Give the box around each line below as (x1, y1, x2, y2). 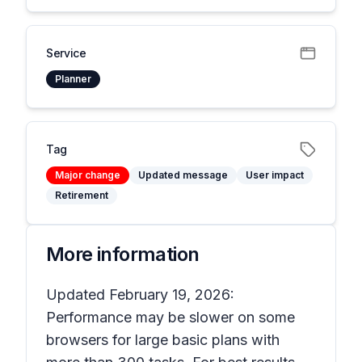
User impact (246, 169, 304, 181)
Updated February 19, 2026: (46, 286, 234, 303)
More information (46, 242, 200, 266)
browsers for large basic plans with (46, 331, 280, 348)
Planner (55, 73, 91, 85)
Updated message (138, 169, 228, 181)
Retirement (55, 189, 108, 201)
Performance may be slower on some (46, 309, 295, 326)
